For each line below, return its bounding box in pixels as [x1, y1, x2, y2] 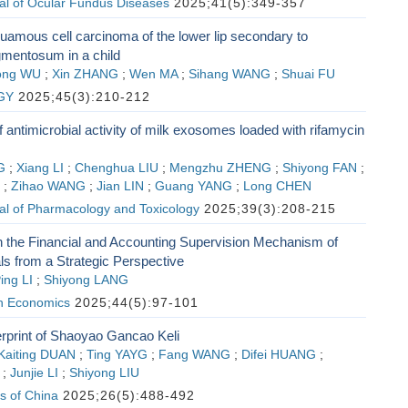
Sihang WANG [188, 67, 270, 81]
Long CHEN [242, 179, 311, 193]
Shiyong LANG [43, 273, 128, 287]
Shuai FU [280, 67, 335, 81]
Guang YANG [154, 179, 232, 193]
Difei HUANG [240, 348, 316, 362]
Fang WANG [158, 348, 230, 362]
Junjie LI [9, 366, 58, 380]
